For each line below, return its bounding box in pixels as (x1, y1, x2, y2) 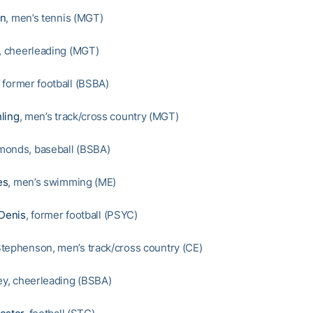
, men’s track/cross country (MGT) (19, 110, 179, 123)
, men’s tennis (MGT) (6, 11, 103, 24)
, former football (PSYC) (25, 208, 138, 221)
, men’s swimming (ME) (8, 175, 117, 189)
